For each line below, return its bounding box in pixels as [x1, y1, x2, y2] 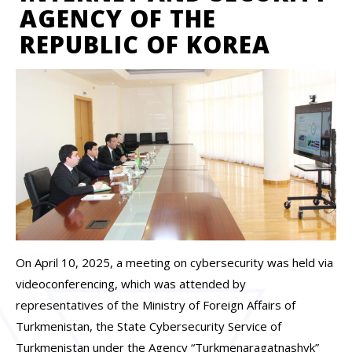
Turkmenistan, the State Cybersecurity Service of [16, 317, 281, 334]
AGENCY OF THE [20, 2, 216, 35]
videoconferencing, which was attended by [16, 275, 246, 291]
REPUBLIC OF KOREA [20, 28, 270, 60]
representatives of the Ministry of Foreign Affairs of [16, 296, 295, 313]
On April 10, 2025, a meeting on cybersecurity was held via [16, 254, 333, 270]
